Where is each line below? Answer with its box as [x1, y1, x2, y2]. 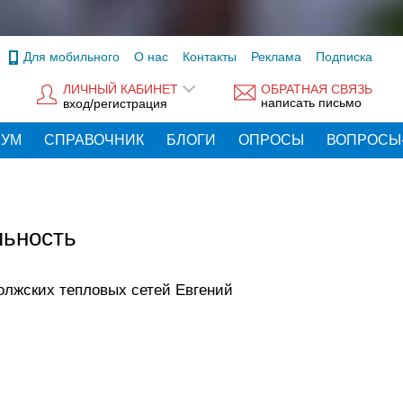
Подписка [316, 49, 372, 64]
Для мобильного [23, 49, 120, 64]
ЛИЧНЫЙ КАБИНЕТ [63, 82, 178, 97]
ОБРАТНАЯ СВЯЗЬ [261, 82, 372, 97]
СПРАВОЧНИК [44, 132, 144, 148]
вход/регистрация [63, 95, 167, 111]
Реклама [251, 49, 301, 64]
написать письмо [261, 95, 362, 111]
